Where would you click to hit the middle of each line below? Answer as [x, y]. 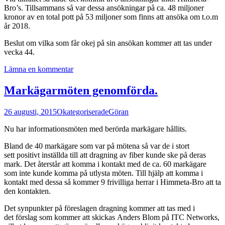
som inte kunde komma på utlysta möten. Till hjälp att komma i [103, 173]
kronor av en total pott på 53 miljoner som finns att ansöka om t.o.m [111, 17]
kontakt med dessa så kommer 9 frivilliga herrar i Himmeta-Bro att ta [113, 182]
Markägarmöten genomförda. [81, 90]
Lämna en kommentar [39, 69]
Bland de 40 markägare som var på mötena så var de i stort [97, 146]
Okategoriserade [83, 111]
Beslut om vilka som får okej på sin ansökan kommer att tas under [108, 43]
